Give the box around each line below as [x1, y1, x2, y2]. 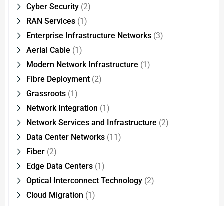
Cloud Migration [26, 190, 83, 200]
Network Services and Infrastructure [26, 118, 157, 128]
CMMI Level [26, 205, 69, 215]
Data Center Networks [26, 132, 105, 142]
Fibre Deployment [26, 74, 90, 84]
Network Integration [26, 103, 98, 113]
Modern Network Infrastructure [26, 60, 138, 70]
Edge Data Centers [26, 161, 93, 171]
